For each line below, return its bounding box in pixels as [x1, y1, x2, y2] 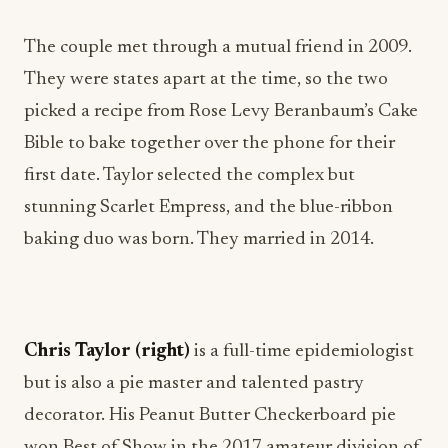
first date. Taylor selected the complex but [24, 166, 355, 185]
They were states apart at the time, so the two [24, 70, 388, 89]
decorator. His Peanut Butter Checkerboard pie [24, 406, 396, 425]
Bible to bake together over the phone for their [24, 134, 395, 153]
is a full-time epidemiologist [194, 342, 414, 361]
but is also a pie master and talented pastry [24, 374, 364, 393]
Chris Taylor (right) [24, 342, 194, 361]
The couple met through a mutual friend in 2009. [24, 38, 412, 57]
